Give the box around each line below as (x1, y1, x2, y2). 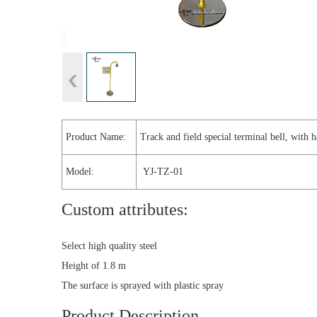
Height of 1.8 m (62, 260, 126, 271)
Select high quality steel (62, 241, 157, 251)
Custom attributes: (62, 200, 188, 219)
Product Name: (66, 132, 126, 142)
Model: (66, 166, 94, 177)
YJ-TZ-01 (140, 166, 183, 177)
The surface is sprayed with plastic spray (62, 280, 224, 291)
